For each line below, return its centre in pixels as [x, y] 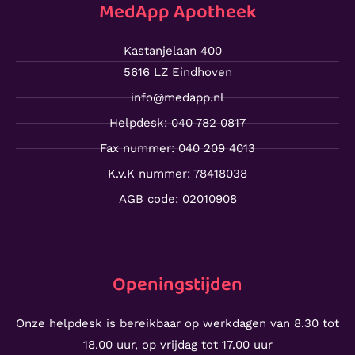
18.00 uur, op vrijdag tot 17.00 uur [177, 344]
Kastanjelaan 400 [172, 50]
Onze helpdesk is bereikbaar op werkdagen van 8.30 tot [177, 323]
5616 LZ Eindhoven [177, 72]
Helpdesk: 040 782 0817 [177, 122]
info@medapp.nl [177, 97]
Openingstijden [177, 284]
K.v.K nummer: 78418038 [177, 173]
